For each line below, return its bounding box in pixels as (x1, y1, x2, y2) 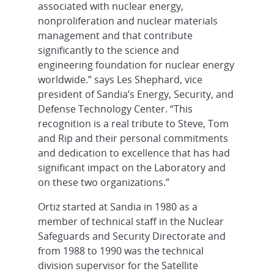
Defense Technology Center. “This (37, 102, 193, 116)
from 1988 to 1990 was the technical (37, 244, 204, 257)
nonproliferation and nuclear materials (37, 14, 218, 28)
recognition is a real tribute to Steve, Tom (37, 117, 229, 130)
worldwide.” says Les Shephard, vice (37, 73, 202, 86)
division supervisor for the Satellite (37, 259, 198, 272)
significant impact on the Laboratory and (37, 161, 226, 174)
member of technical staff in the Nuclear (37, 215, 224, 228)
